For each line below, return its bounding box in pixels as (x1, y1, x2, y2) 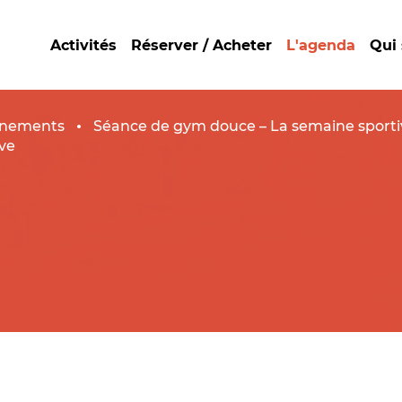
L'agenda (286, 37, 355, 54)
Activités (50, 37, 117, 54)
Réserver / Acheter (131, 37, 272, 54)
